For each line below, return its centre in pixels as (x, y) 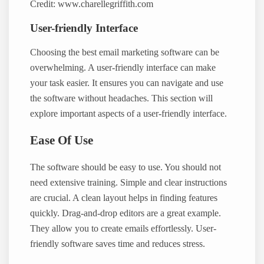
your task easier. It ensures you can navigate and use (127, 83)
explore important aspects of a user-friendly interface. (129, 113)
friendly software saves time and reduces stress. (118, 244)
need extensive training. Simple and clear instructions (129, 182)
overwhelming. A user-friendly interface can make (123, 67)
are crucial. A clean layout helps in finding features (124, 198)
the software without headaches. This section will (122, 98)
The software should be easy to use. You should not (126, 167)
